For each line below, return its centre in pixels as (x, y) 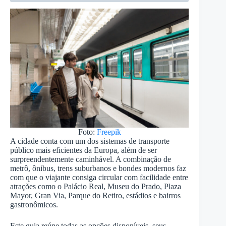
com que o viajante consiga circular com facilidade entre (99, 178)
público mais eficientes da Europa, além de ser (83, 150)
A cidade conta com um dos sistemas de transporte (90, 141)
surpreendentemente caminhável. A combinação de (91, 159)
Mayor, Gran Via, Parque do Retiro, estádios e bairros (95, 196)
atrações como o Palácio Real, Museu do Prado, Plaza (96, 187)
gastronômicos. (34, 205)
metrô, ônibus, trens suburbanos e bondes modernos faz (98, 168)
